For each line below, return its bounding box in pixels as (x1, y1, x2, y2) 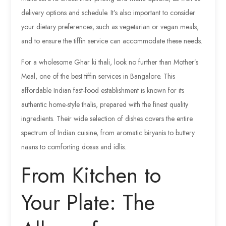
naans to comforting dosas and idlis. (21, 141, 127, 152)
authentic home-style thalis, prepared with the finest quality (21, 99, 189, 109)
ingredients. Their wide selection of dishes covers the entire (21, 113, 193, 124)
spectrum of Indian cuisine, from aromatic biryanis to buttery (21, 127, 195, 138)
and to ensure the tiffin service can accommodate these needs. (21, 35, 203, 46)
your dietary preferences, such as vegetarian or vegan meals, (21, 21, 199, 32)
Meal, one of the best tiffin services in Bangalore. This (21, 71, 176, 81)
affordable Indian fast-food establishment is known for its (21, 85, 185, 95)
